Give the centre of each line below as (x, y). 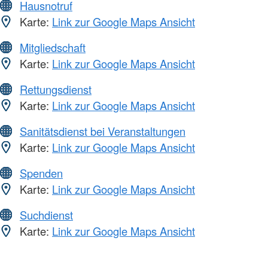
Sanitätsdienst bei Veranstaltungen (103, 131)
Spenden (41, 173)
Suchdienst (46, 215)
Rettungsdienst (56, 89)
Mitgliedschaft (53, 48)
